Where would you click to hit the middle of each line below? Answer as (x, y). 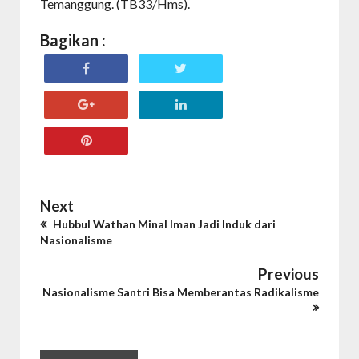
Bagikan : (73, 40)
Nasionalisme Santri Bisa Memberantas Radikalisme (181, 292)
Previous (288, 274)
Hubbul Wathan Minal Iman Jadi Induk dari (163, 224)
